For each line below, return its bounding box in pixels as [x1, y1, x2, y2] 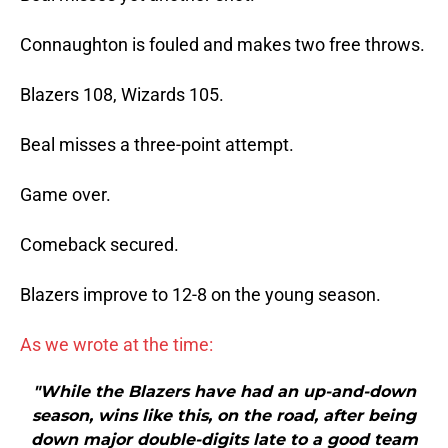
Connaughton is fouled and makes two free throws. [20, 34, 425, 56]
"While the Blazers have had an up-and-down [32, 382, 416, 402]
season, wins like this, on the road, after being [32, 406, 416, 426]
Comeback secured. [20, 234, 179, 256]
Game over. [20, 184, 111, 206]
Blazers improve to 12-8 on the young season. [20, 284, 381, 306]
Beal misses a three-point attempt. [20, 134, 294, 156]
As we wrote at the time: [20, 334, 213, 356]
